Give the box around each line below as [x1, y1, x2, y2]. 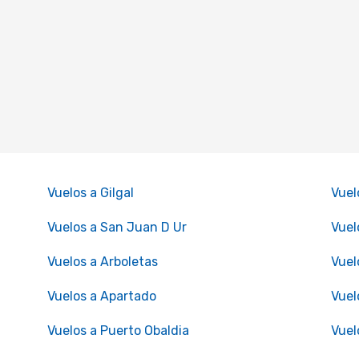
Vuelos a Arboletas [46, 254, 158, 269]
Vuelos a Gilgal [46, 185, 134, 200]
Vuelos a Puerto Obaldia [46, 323, 189, 338]
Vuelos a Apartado [46, 288, 156, 304]
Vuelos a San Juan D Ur [46, 220, 187, 235]
